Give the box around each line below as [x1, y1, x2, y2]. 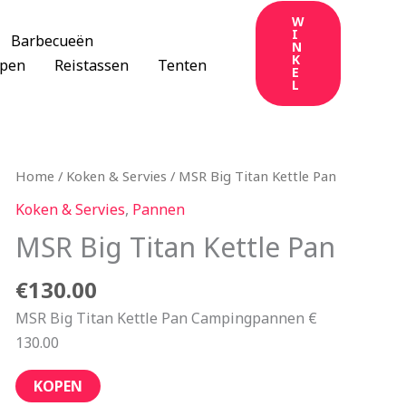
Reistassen [54, 54, 129, 75]
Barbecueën [11, 30, 93, 51]
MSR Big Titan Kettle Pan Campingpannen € [14, 307, 317, 328]
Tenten [158, 54, 207, 75]
